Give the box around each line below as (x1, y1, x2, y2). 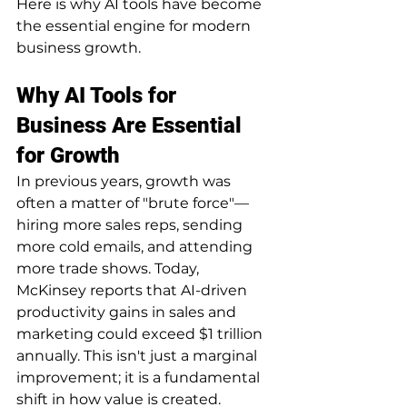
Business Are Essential (16, 112, 247, 138)
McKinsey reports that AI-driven (16, 281, 251, 299)
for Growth (16, 142, 120, 168)
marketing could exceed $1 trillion (16, 324, 266, 342)
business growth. (16, 38, 141, 56)
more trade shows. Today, (16, 259, 203, 277)
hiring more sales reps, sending (16, 215, 246, 233)
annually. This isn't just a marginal (16, 346, 261, 364)
